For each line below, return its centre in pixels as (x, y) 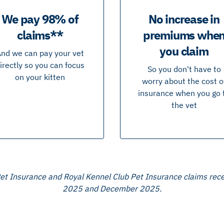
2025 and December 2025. (112, 188)
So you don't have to (184, 69)
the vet (184, 105)
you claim (184, 51)
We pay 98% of (40, 19)
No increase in (184, 19)
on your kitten (40, 77)
